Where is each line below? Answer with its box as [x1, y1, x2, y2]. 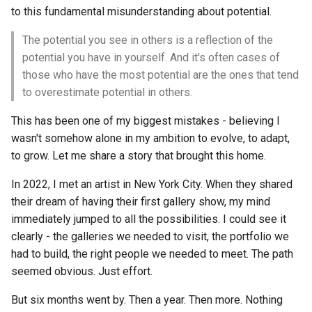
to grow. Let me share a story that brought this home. [11, 149, 266, 162]
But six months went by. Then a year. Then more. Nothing [11, 293, 283, 306]
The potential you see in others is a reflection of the [22, 33, 273, 47]
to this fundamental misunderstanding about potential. [11, 5, 272, 18]
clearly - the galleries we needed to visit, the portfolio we [11, 230, 289, 243]
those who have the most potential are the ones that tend [22, 68, 299, 81]
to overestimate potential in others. [22, 86, 192, 99]
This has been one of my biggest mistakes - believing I [11, 114, 280, 127]
